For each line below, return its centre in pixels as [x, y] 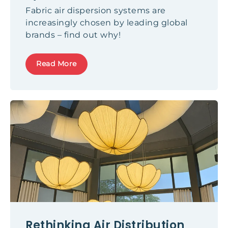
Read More [56, 64]
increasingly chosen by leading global [107, 23]
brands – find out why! [73, 35]
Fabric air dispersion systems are [96, 10]
